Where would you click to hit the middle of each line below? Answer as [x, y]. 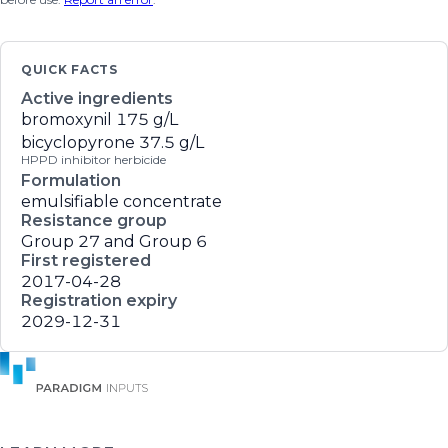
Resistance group [94, 220]
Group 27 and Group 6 [114, 241]
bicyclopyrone [78, 142]
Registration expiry [99, 300]
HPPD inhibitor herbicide [93, 159]
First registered [86, 260]
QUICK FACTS [69, 69]
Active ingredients [97, 98]
